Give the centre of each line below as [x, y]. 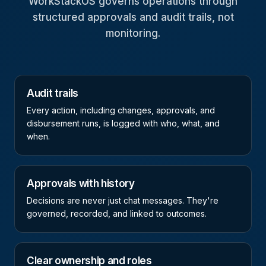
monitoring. [133, 34]
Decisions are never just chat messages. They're [123, 201]
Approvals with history [81, 184]
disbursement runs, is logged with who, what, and [123, 123]
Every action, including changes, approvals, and [121, 110]
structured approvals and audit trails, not [133, 18]
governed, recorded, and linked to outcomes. [117, 214]
